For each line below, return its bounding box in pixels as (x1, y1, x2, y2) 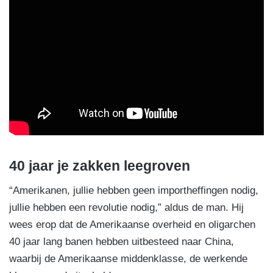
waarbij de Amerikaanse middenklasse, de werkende (9, 253, 247, 265)
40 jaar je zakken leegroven (9, 157, 190, 174)
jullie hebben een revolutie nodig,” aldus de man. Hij (9, 202, 244, 214)
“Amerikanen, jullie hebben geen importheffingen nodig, (9, 185, 258, 197)
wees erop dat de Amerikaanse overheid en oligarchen (9, 219, 255, 231)
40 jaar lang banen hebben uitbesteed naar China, (9, 236, 234, 248)
